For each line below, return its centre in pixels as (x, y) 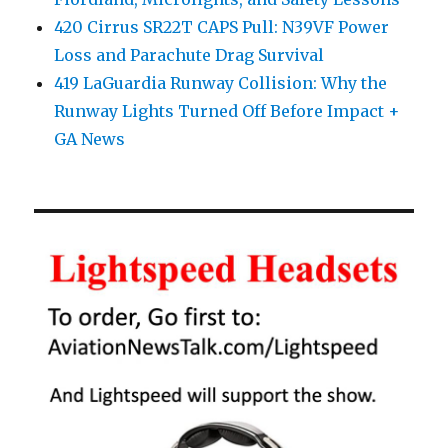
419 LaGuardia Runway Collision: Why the (221, 83)
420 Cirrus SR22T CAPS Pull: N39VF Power (222, 27)
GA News (90, 139)
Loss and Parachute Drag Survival (189, 55)
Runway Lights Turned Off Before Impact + (227, 111)
